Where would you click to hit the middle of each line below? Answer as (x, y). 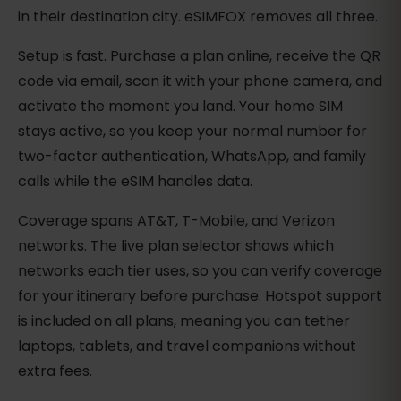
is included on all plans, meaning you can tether (184, 321)
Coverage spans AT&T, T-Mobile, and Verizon (176, 221)
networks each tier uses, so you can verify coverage (200, 271)
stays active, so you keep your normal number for (192, 132)
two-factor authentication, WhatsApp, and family (192, 157)
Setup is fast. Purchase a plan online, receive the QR (199, 56)
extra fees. (55, 371)
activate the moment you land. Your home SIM (180, 107)
